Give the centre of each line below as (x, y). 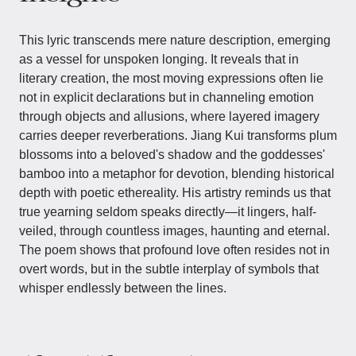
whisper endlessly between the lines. (123, 288)
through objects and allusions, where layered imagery (169, 116)
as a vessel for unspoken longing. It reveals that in (159, 59)
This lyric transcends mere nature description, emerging (175, 40)
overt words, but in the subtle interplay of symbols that (169, 269)
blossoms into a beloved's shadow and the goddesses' (172, 155)
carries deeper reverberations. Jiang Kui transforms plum (178, 135)
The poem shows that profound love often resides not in (174, 250)
